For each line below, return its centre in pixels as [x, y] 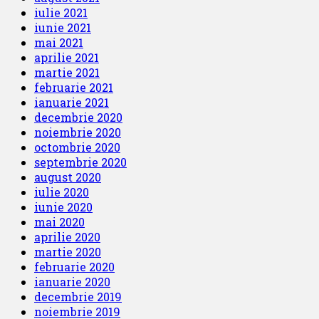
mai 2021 [59, 42]
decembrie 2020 [78, 117]
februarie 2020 [74, 266]
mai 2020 [59, 221]
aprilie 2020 [67, 236]
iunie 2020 [63, 206]
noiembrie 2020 [78, 132]
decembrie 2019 [78, 296]
